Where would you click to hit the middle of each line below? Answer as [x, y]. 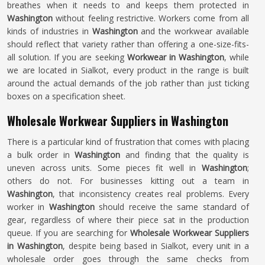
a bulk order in [41, 155]
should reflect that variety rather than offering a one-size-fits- [128, 44]
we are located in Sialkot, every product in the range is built [128, 70]
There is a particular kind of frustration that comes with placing [128, 142]
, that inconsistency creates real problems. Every [151, 194]
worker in [28, 207]
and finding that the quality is [188, 155]
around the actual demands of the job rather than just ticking [128, 83]
